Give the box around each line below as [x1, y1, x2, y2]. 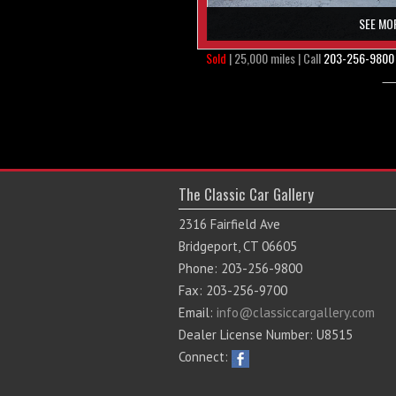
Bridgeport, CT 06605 [179, 238, 297, 255]
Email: [179, 304, 217, 322]
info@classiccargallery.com [217, 304, 375, 322]
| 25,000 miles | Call [226, 49, 324, 68]
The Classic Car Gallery [179, 183, 314, 206]
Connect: [179, 348, 232, 366]
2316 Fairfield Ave [179, 216, 280, 233]
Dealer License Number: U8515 [179, 326, 353, 344]
